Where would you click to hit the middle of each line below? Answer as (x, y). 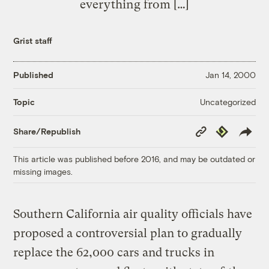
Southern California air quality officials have (133, 214)
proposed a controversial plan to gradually (128, 233)
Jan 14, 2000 (230, 75)
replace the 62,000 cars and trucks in (114, 252)
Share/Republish (47, 131)
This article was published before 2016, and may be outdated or (134, 159)
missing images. (43, 171)
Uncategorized (228, 101)
